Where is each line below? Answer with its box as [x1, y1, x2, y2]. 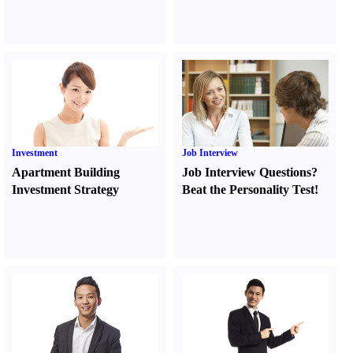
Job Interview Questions [182, 165, 312, 179]
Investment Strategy [12, 183, 119, 196]
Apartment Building [12, 165, 120, 179]
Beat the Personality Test [182, 183, 315, 196]
